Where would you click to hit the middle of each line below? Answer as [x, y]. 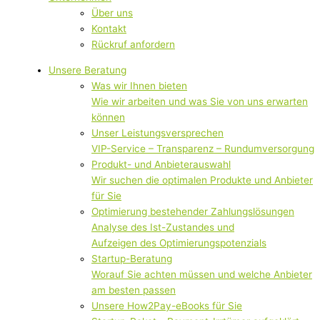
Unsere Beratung [87, 70]
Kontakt [109, 29]
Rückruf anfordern [133, 45]
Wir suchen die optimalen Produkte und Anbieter [202, 180]
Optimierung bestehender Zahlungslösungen [193, 211]
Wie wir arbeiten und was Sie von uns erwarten [200, 101]
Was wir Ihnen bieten [139, 85]
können [108, 117]
